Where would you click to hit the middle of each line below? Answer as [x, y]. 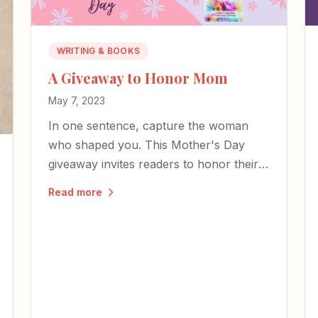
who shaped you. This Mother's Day [146, 145]
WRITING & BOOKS [98, 51]
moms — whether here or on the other [153, 183]
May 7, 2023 [76, 101]
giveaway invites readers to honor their [153, 164]
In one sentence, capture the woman [148, 126]
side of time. [80, 203]
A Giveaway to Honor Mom [138, 78]
